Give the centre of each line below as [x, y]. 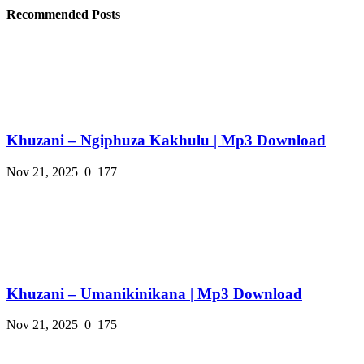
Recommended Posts [63, 15]
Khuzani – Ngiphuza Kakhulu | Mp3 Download [166, 141]
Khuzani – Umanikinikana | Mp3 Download [154, 293]
